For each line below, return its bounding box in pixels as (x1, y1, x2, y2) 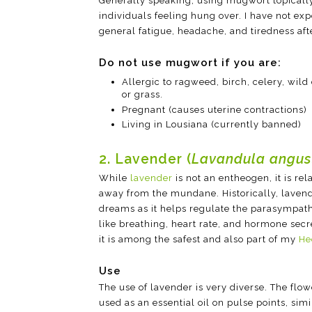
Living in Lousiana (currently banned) (121, 118, 302, 130)
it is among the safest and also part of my (99, 234, 299, 245)
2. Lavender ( (99, 151, 192, 168)
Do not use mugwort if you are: (99, 56, 281, 69)
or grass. (121, 89, 163, 100)
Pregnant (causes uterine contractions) (121, 104, 307, 115)
